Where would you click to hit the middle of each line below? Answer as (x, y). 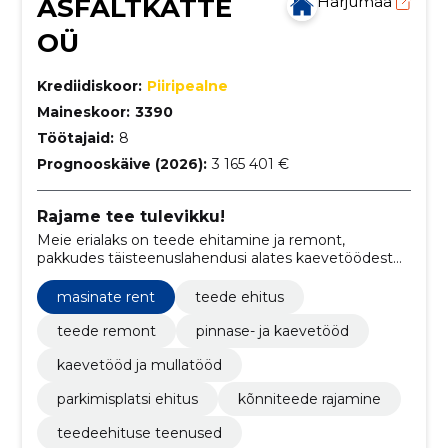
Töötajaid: (75, 137)
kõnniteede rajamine (309, 399)
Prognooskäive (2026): (121, 163)
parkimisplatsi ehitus (127, 399)
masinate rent (105, 297)
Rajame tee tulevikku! (130, 216)
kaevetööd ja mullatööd (139, 365)
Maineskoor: (83, 111)
